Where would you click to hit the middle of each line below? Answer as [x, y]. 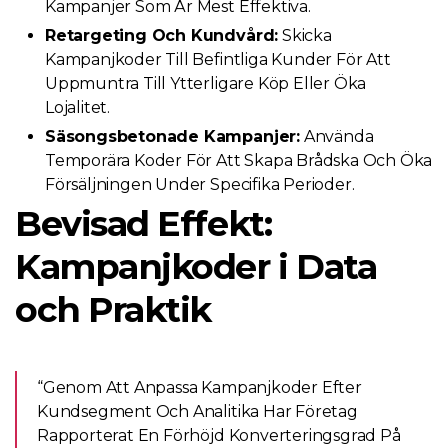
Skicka [305, 35]
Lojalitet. [78, 107]
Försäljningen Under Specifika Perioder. [200, 184]
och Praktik [113, 309]
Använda [336, 136]
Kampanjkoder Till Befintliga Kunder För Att [218, 59]
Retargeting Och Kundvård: [162, 35]
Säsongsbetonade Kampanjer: [172, 136]
